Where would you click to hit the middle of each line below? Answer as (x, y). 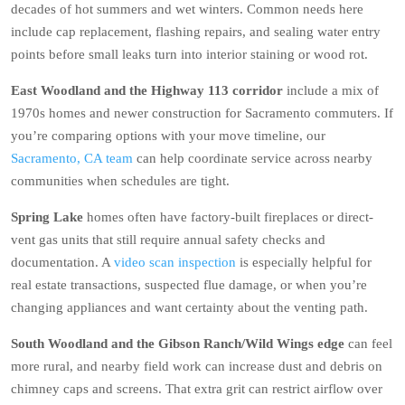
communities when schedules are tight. (120, 181)
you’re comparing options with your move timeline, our (168, 136)
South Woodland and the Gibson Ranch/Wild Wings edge (178, 344)
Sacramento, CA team (72, 158)
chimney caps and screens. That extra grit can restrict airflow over (197, 389)
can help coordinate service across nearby (253, 158)
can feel (368, 344)
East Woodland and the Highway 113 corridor (147, 90)
